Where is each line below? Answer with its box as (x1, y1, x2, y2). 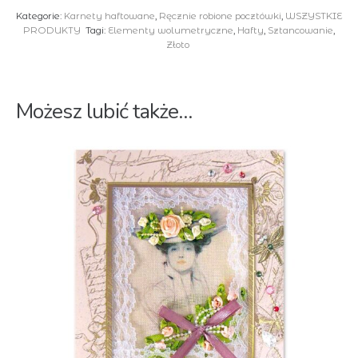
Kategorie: (16, 10, 64, 22)
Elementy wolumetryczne (108, 24, 234, 36)
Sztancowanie (268, 24, 334, 36)
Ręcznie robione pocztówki (159, 10, 281, 22)
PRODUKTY (22, 24, 81, 36)
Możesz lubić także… (15, 97, 193, 126)
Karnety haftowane (64, 10, 155, 22)
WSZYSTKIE (285, 10, 342, 22)
